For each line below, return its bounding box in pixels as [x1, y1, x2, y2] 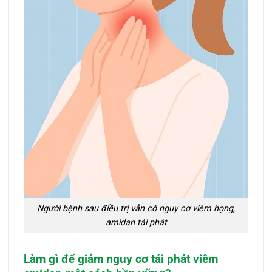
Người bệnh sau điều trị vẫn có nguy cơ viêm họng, [37, 203, 235, 214]
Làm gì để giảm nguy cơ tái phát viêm [24, 252, 218, 267]
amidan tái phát [105, 217, 167, 228]
